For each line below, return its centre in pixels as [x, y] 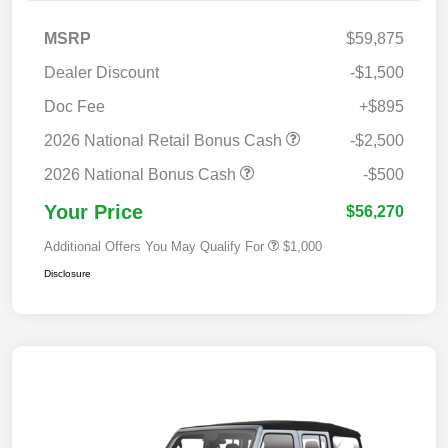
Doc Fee [74, 107]
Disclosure [67, 274]
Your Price [93, 212]
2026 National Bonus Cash [142, 175]
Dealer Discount [101, 73]
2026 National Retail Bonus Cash [165, 141]
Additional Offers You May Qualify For [154, 247]
